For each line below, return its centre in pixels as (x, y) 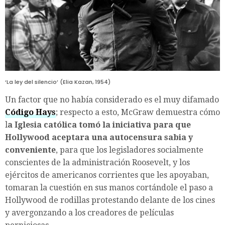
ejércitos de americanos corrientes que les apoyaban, (107, 175)
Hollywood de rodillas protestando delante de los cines (110, 200)
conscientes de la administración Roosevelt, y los (97, 163)
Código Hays (30, 113)
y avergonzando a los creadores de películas (89, 213)
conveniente (30, 150)
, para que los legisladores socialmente (130, 150)
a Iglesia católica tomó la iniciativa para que (99, 125)
